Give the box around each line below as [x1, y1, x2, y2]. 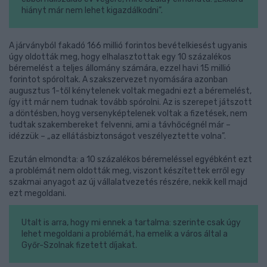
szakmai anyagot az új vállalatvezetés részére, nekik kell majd [9, 177, 247, 187]
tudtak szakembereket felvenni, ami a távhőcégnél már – [9, 120, 231, 130]
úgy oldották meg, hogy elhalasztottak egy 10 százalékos [9, 52, 231, 62]
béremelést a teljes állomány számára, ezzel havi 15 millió [9, 63, 231, 73]
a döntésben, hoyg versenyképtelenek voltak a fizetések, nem [9, 108, 247, 119]
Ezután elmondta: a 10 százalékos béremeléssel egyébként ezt [9, 154, 252, 164]
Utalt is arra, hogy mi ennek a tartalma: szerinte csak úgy [21, 218, 241, 228]
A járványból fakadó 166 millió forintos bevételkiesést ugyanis [9, 41, 247, 51]
